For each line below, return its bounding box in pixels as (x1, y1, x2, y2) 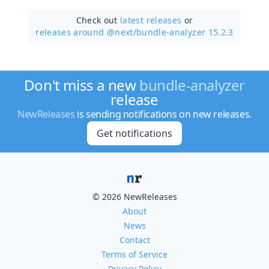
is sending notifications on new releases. (74, 107, 252, 121)
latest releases (120, 14, 182, 26)
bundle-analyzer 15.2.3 (136, 26, 234, 38)
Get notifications (96, 127, 172, 140)
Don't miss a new (23, 75, 140, 95)
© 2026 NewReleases (92, 191, 177, 202)
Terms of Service (101, 249, 168, 260)
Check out (76, 14, 121, 26)
